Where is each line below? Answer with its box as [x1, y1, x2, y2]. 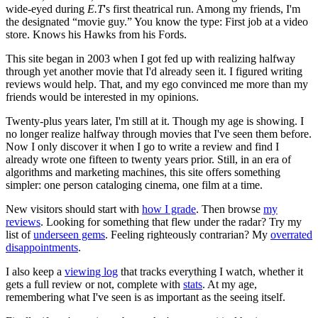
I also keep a [6, 265, 65, 278]
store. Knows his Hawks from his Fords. [6, 28, 187, 40]
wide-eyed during [6, 2, 87, 15]
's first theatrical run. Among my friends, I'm [104, 2, 300, 15]
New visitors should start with [6, 202, 142, 215]
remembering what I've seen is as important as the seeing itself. [6, 290, 285, 303]
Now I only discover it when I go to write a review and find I [6, 140, 279, 153]
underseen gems [33, 228, 105, 241]
